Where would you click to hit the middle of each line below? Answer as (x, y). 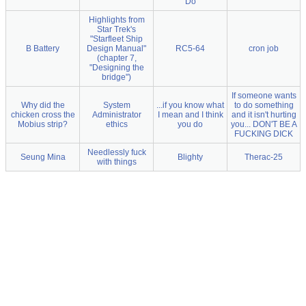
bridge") (116, 77)
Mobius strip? (43, 124)
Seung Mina (43, 157)
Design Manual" (116, 48)
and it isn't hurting (264, 114)
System (116, 105)
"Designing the (116, 67)
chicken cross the (43, 114)
